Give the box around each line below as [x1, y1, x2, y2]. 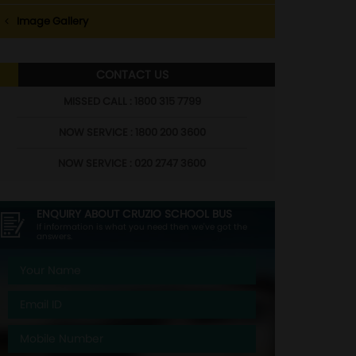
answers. [37, 230, 72, 242]
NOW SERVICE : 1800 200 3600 [58, 125, 206, 140]
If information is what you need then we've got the [37, 221, 247, 233]
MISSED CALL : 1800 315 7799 [63, 94, 201, 109]
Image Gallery [17, 14, 88, 29]
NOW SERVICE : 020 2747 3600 [58, 156, 206, 171]
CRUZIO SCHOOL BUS [122, 207, 232, 222]
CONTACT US [95, 67, 168, 83]
